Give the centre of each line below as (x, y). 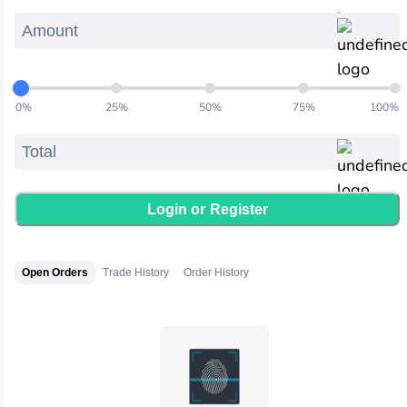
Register (238, 209)
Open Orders (55, 273)
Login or (176, 209)
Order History (216, 273)
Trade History (136, 273)
